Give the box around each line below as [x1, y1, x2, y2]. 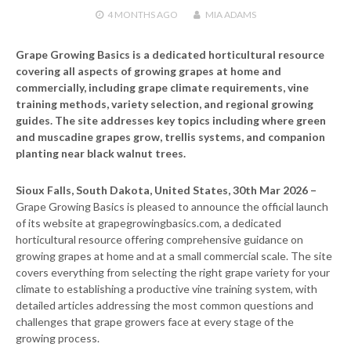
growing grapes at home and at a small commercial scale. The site [16, 248, 332, 262]
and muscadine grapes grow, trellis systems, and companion [16, 129, 325, 143]
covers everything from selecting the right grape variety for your [16, 265, 330, 279]
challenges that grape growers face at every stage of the [16, 314, 294, 328]
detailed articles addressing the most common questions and [16, 298, 313, 312]
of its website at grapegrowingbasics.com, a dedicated [16, 215, 281, 230]
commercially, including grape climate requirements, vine [16, 80, 309, 94]
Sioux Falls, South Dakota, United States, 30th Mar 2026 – [16, 183, 317, 197]
